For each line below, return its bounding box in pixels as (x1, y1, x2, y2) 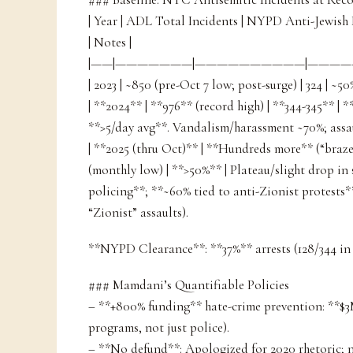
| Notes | (88, 34, 132, 51)
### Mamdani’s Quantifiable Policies (88, 276, 289, 293)
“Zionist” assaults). (88, 204, 188, 221)
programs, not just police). (88, 318, 229, 336)
